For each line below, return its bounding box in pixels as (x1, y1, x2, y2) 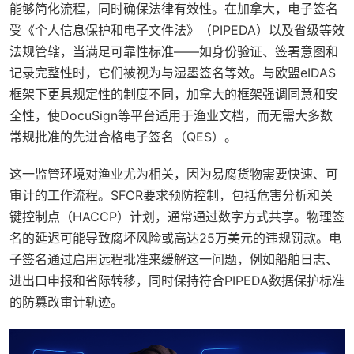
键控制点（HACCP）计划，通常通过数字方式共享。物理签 (9, 209, 345, 224)
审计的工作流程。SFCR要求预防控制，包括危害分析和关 (9, 187, 333, 203)
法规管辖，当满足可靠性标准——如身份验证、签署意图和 (9, 43, 338, 59)
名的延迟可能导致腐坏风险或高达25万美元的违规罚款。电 (9, 230, 341, 246)
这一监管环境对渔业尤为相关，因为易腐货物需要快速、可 (9, 166, 338, 182)
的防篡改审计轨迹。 (9, 294, 123, 310)
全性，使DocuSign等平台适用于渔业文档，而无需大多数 (9, 107, 333, 123)
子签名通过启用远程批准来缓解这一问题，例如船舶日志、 (9, 251, 338, 267)
